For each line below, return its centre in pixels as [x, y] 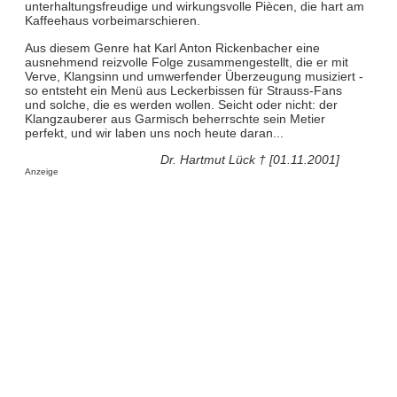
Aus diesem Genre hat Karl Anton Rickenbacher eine [172, 47]
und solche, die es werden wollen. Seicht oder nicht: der [181, 104]
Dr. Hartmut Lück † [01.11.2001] [250, 160]
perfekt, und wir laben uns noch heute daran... [154, 132]
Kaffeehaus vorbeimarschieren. [112, 21]
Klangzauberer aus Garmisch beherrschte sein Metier [175, 118]
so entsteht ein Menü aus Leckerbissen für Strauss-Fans [183, 90]
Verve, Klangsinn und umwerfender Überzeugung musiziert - [194, 76]
